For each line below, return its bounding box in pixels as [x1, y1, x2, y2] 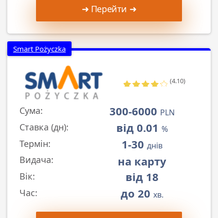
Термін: [19, 137, 51, 149]
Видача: [19, 154, 54, 166]
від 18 [125, 169, 159, 184]
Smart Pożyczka [13, 44, 66, 54]
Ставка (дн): [19, 121, 69, 133]
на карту [117, 153, 166, 168]
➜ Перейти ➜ [81, 3, 137, 15]
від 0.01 [116, 120, 162, 135]
